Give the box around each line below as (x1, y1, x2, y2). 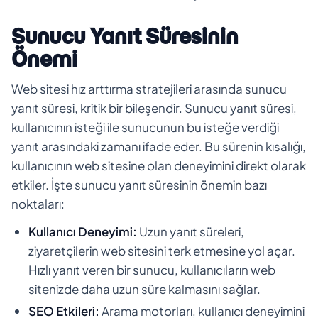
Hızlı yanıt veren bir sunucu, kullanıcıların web (28, 261, 275, 278)
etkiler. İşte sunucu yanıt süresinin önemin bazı (11, 176, 267, 192)
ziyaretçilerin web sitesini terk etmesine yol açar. (28, 242, 295, 258)
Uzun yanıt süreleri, (137, 223, 244, 239)
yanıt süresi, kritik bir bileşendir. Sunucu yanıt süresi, (11, 99, 297, 116)
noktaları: (11, 195, 65, 212)
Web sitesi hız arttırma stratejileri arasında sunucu (11, 80, 287, 97)
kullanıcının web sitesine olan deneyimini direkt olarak (11, 157, 306, 173)
